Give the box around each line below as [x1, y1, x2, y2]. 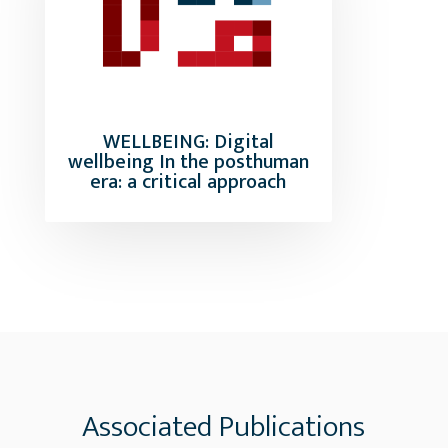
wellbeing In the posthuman [67, 145, 309, 180]
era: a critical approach [90, 165, 287, 200]
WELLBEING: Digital [102, 125, 274, 160]
